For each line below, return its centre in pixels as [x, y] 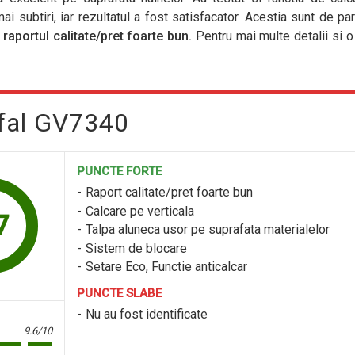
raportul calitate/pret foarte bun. [99, 36]
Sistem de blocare [136, 248]
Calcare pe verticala [140, 211]
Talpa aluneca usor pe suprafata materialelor [208, 230]
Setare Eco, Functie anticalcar [166, 267]
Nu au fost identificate [147, 315]
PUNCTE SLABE [119, 294]
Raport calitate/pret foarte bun [169, 192]
